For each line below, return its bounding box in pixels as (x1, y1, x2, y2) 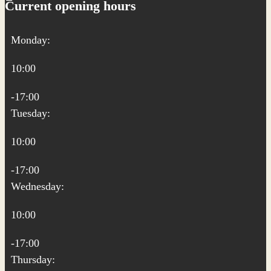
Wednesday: (11, 180, 64, 192)
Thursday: (11, 253, 55, 266)
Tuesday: (11, 107, 50, 119)
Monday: (11, 34, 50, 46)
